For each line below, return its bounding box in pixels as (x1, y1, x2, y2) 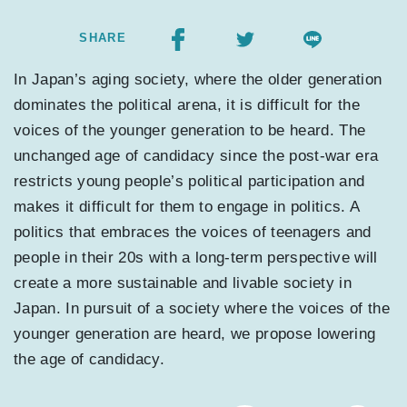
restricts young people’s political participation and (14, 173, 365, 191)
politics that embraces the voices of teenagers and (14, 223, 372, 242)
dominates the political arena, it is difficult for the (14, 96, 361, 114)
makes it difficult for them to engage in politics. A (14, 198, 360, 216)
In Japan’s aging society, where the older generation (14, 71, 382, 89)
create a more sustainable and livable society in (14, 274, 352, 293)
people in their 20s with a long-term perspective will (14, 249, 378, 267)
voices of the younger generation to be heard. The (14, 122, 366, 140)
